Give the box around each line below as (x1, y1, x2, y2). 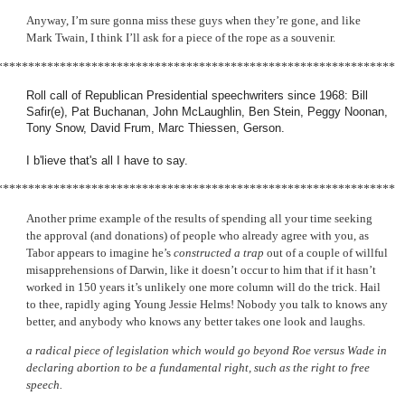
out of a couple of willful (264, 246, 388, 260)
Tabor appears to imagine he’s (26, 246, 174, 260)
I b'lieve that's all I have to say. (26, 153, 188, 167)
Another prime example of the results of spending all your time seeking (26, 212, 372, 226)
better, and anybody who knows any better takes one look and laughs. (26, 315, 365, 329)
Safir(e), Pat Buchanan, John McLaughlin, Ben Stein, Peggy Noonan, (26, 104, 388, 118)
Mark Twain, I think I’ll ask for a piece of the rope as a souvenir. (26, 31, 335, 45)
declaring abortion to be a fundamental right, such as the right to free (26, 361, 370, 375)
